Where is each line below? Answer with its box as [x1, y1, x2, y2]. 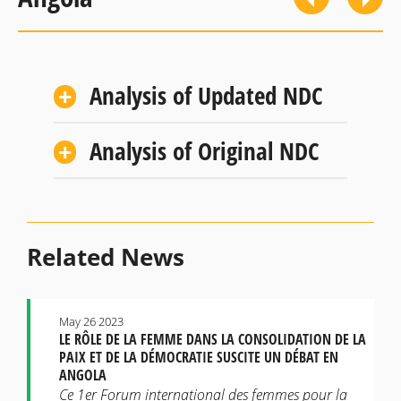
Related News [27, 242, 184, 274]
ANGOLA [59, 365, 107, 386]
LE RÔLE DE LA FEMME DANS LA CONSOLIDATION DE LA [59, 329, 366, 350]
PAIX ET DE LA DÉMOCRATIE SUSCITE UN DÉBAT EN [59, 347, 338, 368]
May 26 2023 [59, 313, 124, 330]
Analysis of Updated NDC [90, 78, 323, 112]
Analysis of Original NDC [90, 133, 320, 167]
